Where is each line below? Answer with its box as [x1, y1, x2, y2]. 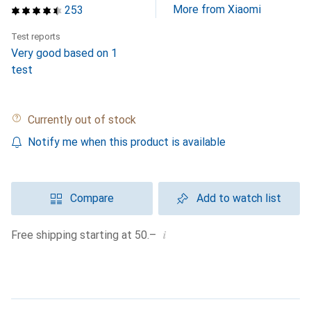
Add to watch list [196, 192, 281, 205]
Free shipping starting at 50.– [17, 228, 156, 242]
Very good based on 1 [11, 47, 117, 60]
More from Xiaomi [173, 3, 261, 16]
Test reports [11, 31, 60, 42]
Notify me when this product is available [28, 135, 226, 149]
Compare [69, 192, 114, 205]
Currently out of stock [35, 113, 136, 126]
